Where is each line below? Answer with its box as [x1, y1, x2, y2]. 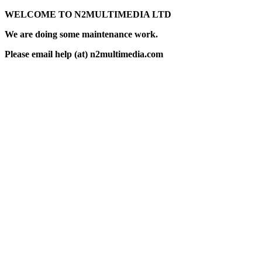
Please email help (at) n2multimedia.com [5, 49, 163, 59]
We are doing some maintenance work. [5, 29, 158, 39]
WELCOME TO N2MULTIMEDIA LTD [5, 9, 171, 19]
